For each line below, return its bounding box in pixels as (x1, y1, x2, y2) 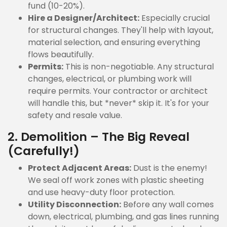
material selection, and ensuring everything (28, 36, 200, 48)
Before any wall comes (121, 199, 214, 210)
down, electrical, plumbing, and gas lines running (28, 211, 219, 222)
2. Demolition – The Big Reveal (8, 128, 190, 145)
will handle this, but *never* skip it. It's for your (28, 97, 209, 109)
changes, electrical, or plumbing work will (28, 73, 192, 85)
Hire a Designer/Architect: (28, 12, 139, 24)
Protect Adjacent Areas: (28, 162, 131, 174)
